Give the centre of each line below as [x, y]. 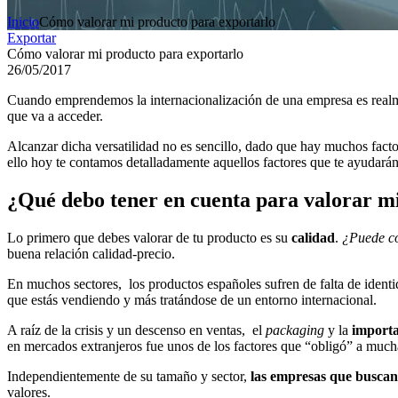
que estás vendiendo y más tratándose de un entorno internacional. [192, 299]
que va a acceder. [55, 115]
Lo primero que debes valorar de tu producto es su [149, 237]
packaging [297, 330]
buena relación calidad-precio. [91, 253]
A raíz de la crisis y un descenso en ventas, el [136, 330]
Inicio [23, 21]
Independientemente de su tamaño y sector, [129, 376]
